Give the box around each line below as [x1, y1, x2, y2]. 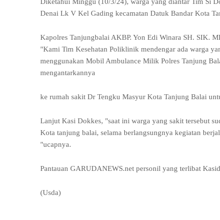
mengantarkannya [40, 69, 95, 77]
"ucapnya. [40, 140, 71, 148]
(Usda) [40, 189, 61, 196]
